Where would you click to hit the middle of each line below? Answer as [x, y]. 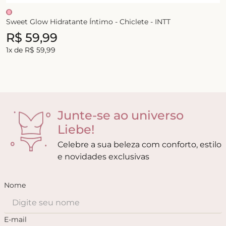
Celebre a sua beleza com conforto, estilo [139, 144]
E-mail [15, 219]
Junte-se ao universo [120, 115]
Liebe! [76, 129]
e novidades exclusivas [103, 156]
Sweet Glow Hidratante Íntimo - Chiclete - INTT [88, 21]
